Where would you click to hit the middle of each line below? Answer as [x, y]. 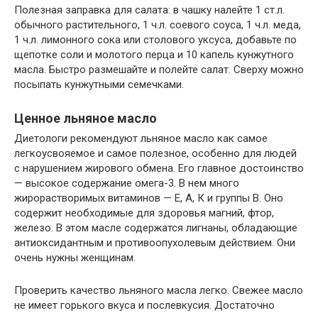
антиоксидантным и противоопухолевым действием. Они [155, 242]
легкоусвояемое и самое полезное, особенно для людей [155, 153]
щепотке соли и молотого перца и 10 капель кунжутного [154, 54]
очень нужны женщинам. [75, 257]
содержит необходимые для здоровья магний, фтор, [144, 213]
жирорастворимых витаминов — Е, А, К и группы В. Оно [149, 198]
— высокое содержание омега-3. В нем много [127, 183]
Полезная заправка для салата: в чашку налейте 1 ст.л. [149, 10]
